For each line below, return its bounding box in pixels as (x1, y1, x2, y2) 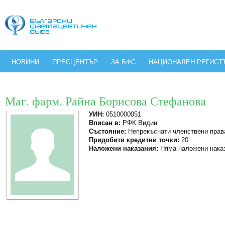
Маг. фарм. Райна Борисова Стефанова (5, 93, 206, 109)
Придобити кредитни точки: (89, 136, 179, 144)
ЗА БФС (111, 58, 136, 66)
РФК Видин (121, 119, 157, 127)
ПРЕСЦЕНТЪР (52, 58, 98, 66)
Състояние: (89, 128, 126, 135)
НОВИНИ (12, 58, 39, 66)
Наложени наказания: (89, 145, 158, 152)
